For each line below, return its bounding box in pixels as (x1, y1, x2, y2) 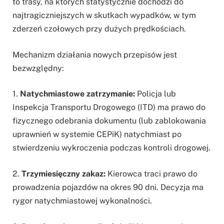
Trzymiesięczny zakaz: (21, 168, 105, 178)
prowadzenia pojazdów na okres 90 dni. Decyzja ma (12, 182, 203, 192)
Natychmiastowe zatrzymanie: (20, 89, 135, 99)
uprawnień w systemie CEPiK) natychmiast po (12, 129, 181, 139)
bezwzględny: (12, 63, 64, 73)
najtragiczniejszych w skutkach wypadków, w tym (12, 10, 196, 20)
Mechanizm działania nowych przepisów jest (12, 49, 177, 59)
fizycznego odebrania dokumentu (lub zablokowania (12, 116, 206, 126)
